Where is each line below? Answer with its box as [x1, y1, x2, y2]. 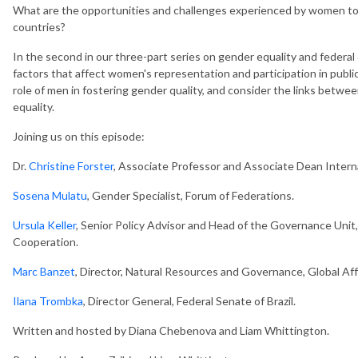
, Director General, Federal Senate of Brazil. [83, 293, 296, 308]
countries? [13, 19, 66, 34]
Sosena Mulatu [13, 188, 87, 202]
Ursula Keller [13, 217, 76, 232]
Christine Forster [29, 158, 113, 173]
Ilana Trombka [13, 293, 83, 308]
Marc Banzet [13, 264, 75, 278]
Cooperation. [13, 234, 78, 249]
